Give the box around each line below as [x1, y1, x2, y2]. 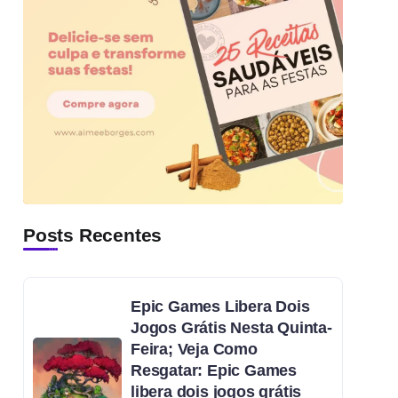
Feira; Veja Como [131, 340, 258, 359]
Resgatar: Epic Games [131, 362, 298, 380]
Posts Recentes [23, 225, 163, 246]
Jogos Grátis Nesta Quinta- [131, 319, 332, 338]
